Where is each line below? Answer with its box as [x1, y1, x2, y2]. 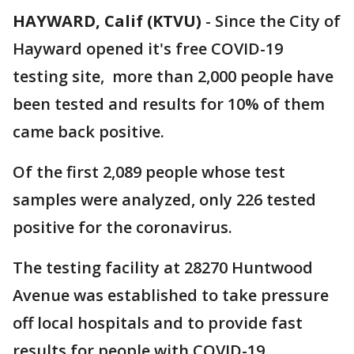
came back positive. [13, 121, 168, 142]
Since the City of [215, 10, 341, 32]
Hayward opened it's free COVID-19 [13, 38, 283, 59]
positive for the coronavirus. [13, 217, 232, 238]
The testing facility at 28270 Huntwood [13, 257, 313, 278]
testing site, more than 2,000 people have [13, 66, 333, 87]
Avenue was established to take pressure [13, 284, 329, 306]
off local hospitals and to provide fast [13, 312, 303, 333]
